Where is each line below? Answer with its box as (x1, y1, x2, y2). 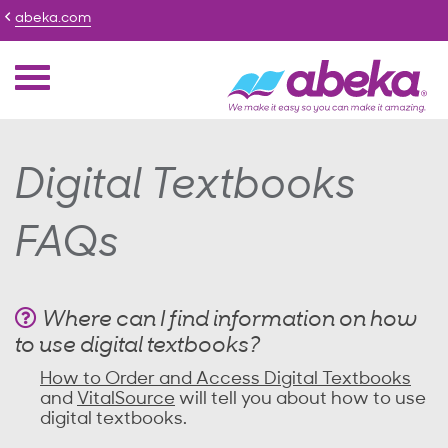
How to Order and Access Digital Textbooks (40, 370, 411, 389)
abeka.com (15, 11, 91, 26)
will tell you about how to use (175, 390, 426, 409)
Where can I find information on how (42, 309, 417, 332)
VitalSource (77, 390, 175, 409)
